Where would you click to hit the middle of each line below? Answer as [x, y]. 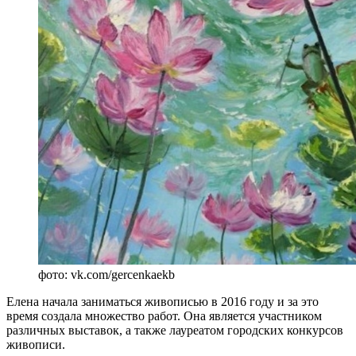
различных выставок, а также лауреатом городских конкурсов [175, 330]
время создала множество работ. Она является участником [164, 315]
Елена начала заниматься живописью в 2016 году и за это [163, 301]
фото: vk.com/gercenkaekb [106, 274]
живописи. [36, 344]
